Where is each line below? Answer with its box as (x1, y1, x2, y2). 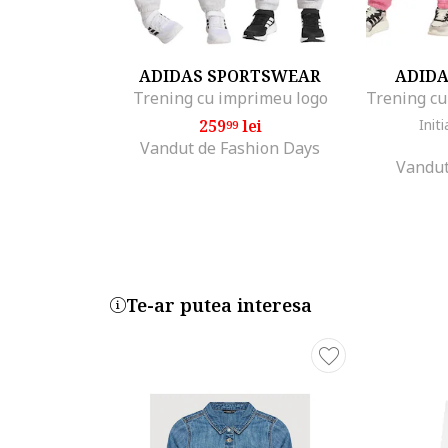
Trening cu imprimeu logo (132, 86, 328, 109)
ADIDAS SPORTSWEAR (139, 64, 321, 87)
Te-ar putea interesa (126, 292, 312, 317)
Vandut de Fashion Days (140, 136, 320, 159)
